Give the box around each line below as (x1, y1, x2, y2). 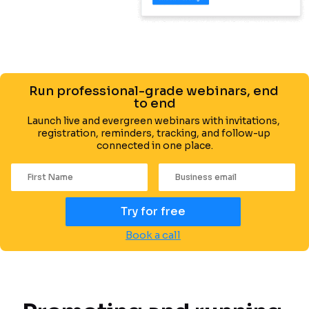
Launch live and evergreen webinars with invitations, (27, 114, 280, 127)
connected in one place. (96, 139, 213, 152)
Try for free (121, 203, 186, 219)
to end (133, 95, 176, 111)
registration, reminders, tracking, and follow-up (37, 126, 270, 139)
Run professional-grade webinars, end (29, 83, 279, 99)
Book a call (125, 228, 181, 241)
